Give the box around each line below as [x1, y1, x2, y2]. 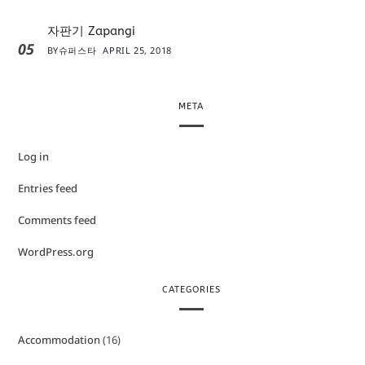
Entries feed [17, 181, 77, 196]
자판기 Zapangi [46, 24, 135, 39]
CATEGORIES [161, 284, 221, 296]
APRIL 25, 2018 [103, 44, 172, 57]
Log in [17, 149, 49, 165]
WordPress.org [17, 244, 94, 260]
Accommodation [17, 332, 100, 348]
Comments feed [17, 213, 96, 228]
